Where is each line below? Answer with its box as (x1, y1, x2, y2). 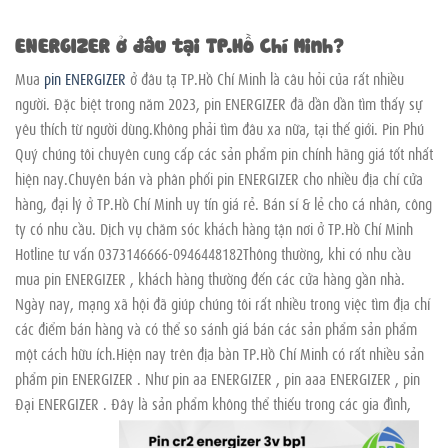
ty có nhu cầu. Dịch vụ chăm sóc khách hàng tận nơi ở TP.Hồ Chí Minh (15, 216, 413, 239)
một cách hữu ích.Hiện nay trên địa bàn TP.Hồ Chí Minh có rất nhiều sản (15, 341, 424, 364)
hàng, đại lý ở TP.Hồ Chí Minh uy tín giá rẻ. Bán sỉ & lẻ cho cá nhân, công (15, 191, 432, 214)
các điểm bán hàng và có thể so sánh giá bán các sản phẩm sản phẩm (15, 316, 417, 339)
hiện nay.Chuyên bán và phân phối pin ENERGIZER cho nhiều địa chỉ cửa (15, 166, 423, 189)
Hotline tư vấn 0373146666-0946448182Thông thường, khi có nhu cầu (15, 241, 411, 264)
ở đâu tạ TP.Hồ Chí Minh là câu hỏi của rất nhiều (130, 66, 404, 89)
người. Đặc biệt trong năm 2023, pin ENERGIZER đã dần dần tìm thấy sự (15, 91, 422, 114)
